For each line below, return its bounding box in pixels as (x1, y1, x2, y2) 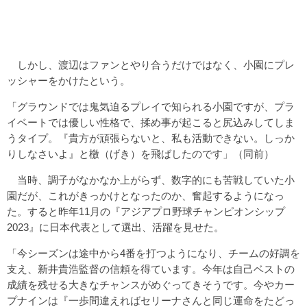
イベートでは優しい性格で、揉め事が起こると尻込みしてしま (7, 116, 295, 128)
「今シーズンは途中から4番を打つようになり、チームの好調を (7, 247, 300, 259)
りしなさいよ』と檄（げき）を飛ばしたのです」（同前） (7, 147, 274, 160)
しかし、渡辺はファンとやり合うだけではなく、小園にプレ (7, 58, 295, 71)
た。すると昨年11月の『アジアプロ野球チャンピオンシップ (7, 205, 285, 217)
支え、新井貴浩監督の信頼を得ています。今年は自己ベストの (7, 262, 295, 275)
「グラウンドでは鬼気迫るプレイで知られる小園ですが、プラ (7, 100, 295, 112)
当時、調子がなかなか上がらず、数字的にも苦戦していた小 (7, 173, 295, 186)
